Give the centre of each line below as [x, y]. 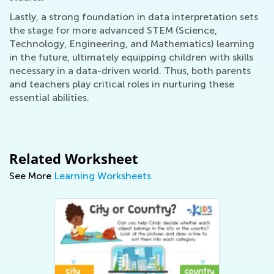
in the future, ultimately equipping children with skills [131, 57]
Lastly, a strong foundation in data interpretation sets [134, 17]
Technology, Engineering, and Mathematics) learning [132, 43]
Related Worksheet [74, 158]
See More [31, 176]
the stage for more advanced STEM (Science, [113, 30]
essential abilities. [49, 97]
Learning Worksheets [102, 176]
